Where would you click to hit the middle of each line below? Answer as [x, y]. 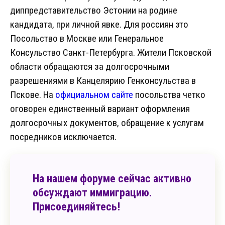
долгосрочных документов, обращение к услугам [107, 123]
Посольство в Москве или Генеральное [87, 39]
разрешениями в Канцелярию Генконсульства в [103, 81]
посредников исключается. [63, 137]
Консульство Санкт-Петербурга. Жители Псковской [111, 53]
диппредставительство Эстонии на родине [94, 11]
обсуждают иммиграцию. [92, 193]
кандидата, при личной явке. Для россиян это [99, 25]
